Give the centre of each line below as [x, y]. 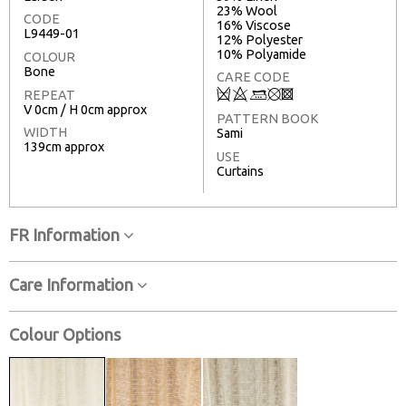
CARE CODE [253, 77]
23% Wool [247, 10]
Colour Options [65, 334]
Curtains [240, 171]
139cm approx [64, 147]
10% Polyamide [261, 54]
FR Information [66, 234]
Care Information [73, 284]
